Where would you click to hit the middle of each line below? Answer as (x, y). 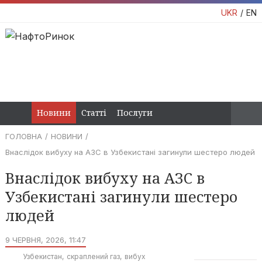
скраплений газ (93, 256)
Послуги (135, 113)
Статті (94, 113)
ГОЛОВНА (23, 136)
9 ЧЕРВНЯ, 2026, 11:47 (45, 240)
